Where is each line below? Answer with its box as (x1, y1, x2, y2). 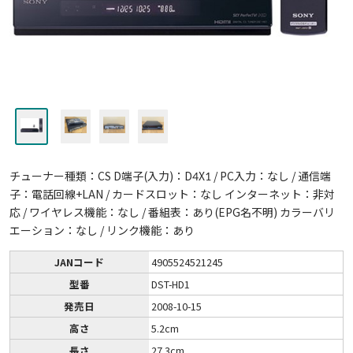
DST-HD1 (151, 276, 191, 292)
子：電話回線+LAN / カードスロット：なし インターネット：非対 (9, 187, 335, 201)
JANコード (54, 254, 105, 269)
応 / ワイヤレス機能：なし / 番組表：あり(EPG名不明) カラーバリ (9, 205, 335, 219)
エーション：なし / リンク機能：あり (9, 223, 195, 237)
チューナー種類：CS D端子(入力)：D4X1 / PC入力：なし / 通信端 (9, 169, 331, 183)
